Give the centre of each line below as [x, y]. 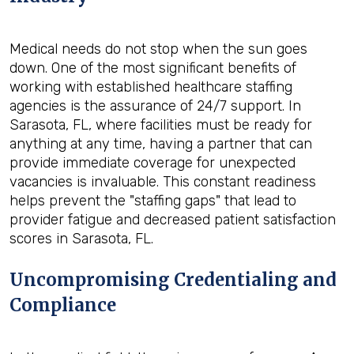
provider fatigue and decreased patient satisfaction [173, 220]
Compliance [63, 305]
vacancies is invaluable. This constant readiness [163, 182]
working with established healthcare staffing [151, 87]
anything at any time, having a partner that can [161, 144]
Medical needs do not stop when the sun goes [158, 49]
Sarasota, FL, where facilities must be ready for [161, 125]
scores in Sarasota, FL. [81, 239]
